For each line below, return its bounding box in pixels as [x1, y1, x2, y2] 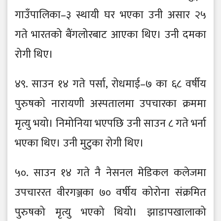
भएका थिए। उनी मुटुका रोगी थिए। [15, 134, 147, 153]
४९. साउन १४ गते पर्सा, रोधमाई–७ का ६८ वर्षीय [15, 75, 206, 94]
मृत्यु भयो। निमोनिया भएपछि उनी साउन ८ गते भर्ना [15, 114, 206, 133]
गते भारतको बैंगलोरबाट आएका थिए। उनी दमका [15, 26, 206, 44]
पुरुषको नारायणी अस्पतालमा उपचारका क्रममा [15, 95, 206, 113]
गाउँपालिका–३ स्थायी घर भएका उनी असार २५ [15, 6, 206, 25]
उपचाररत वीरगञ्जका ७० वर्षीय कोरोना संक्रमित [15, 184, 206, 202]
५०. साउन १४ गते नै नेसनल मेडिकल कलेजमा [15, 164, 206, 183]
